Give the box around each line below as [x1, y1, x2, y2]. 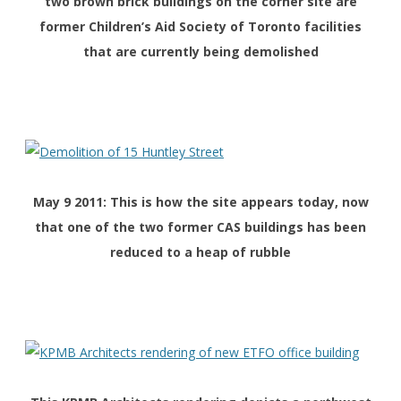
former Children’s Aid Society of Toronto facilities [39, 18, 362, 36]
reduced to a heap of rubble [110, 243, 291, 261]
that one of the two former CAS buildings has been [35, 218, 366, 236]
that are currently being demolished [82, 43, 319, 61]
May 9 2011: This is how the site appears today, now [32, 193, 369, 211]
